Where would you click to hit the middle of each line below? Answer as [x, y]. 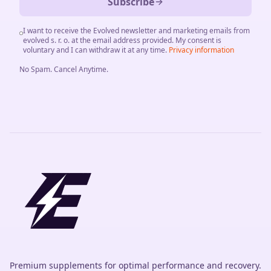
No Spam [35, 69]
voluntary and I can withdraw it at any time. [95, 50]
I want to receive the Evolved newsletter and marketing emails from [136, 31]
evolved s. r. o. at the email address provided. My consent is [122, 40]
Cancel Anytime [80, 69]
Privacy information [201, 50]
